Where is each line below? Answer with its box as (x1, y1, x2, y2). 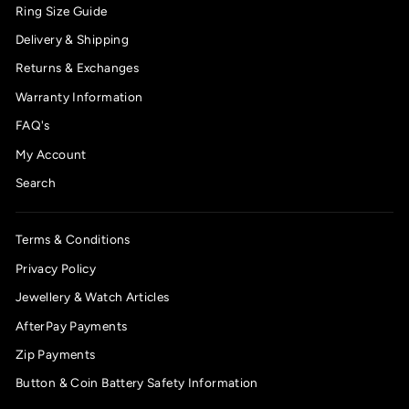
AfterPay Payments (16, 318, 128, 333)
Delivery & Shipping (16, 31, 129, 47)
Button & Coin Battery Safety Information (16, 375, 258, 391)
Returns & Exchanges (16, 60, 139, 76)
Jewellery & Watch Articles (16, 289, 170, 305)
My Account (16, 146, 87, 162)
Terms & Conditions (16, 232, 131, 247)
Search (16, 174, 57, 190)
